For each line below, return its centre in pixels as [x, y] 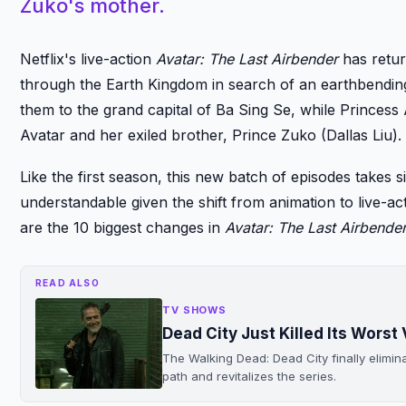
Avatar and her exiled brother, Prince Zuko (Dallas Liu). [211, 135]
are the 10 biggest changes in [122, 227]
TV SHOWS [195, 309]
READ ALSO [68, 282]
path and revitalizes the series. [249, 376]
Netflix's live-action [88, 58]
